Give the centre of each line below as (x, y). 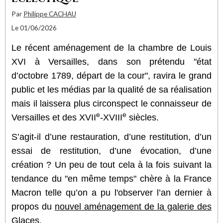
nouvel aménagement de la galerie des (133, 206)
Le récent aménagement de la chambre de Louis (111, 48)
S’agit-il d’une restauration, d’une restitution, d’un (111, 137)
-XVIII (111, 117)
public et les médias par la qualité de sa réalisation (111, 89)
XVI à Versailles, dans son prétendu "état (111, 61)
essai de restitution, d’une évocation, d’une (111, 151)
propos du (33, 206)
